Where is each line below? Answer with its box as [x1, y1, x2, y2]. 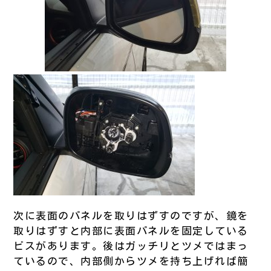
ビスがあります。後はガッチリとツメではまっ [13, 237, 249, 253]
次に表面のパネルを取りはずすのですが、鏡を [13, 207, 249, 223]
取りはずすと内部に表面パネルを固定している [13, 222, 249, 238]
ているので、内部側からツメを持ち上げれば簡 [13, 252, 249, 268]
